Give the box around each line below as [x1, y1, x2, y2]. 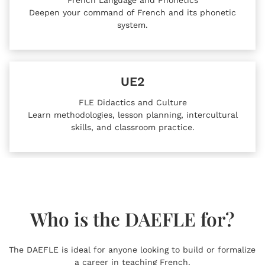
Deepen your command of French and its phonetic [29, 7, 236, 17]
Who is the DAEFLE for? [30, 206, 235, 232]
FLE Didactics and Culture [78, 98, 187, 108]
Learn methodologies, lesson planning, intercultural [27, 110, 238, 120]
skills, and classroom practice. [70, 122, 195, 132]
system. [117, 20, 148, 30]
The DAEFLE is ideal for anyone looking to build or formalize [9, 244, 256, 254]
